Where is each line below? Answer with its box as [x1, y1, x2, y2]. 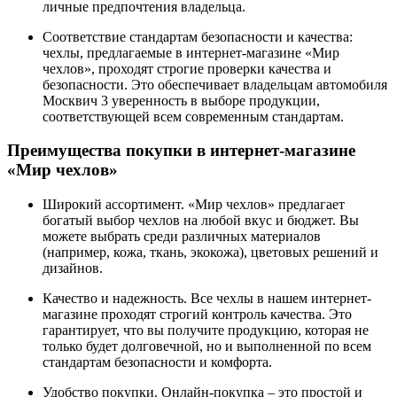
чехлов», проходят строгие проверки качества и [43, 60, 331, 76]
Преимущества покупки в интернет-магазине [7, 141, 355, 160]
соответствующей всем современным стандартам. [43, 108, 344, 124]
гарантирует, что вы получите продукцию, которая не [43, 323, 369, 339]
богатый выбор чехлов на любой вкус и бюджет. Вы [43, 213, 359, 229]
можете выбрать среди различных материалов [43, 229, 321, 245]
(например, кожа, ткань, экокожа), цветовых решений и [43, 245, 378, 261]
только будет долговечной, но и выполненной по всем [43, 339, 371, 354]
